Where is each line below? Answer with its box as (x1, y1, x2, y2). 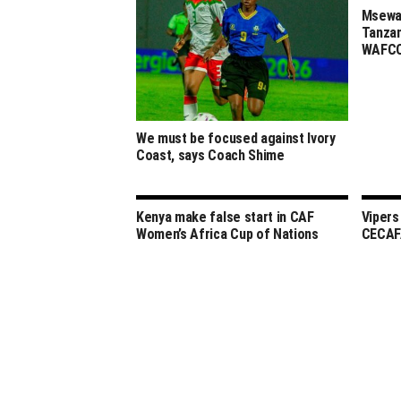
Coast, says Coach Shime (136, 146, 285, 164)
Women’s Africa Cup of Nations (136, 225, 319, 243)
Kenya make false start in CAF (136, 208, 314, 226)
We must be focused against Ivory (136, 129, 336, 147)
